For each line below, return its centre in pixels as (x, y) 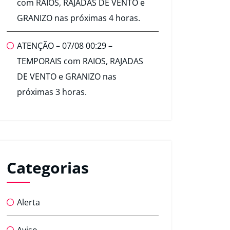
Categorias (48, 168)
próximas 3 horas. (52, 92)
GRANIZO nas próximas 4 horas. (79, 18)
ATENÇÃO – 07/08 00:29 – (65, 46)
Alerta (28, 203)
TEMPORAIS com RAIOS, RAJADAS (80, 61)
